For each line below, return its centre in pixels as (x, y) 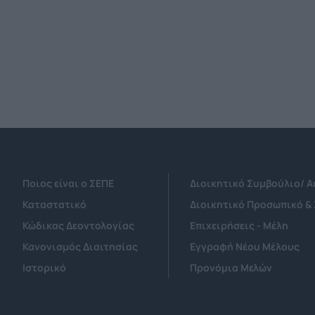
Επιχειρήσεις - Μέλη (239, 226)
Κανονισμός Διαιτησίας (80, 247)
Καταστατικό (54, 205)
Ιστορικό (44, 268)
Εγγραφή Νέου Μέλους (245, 247)
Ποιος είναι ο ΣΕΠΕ (68, 184)
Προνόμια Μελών (231, 268)
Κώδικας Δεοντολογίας (78, 226)
